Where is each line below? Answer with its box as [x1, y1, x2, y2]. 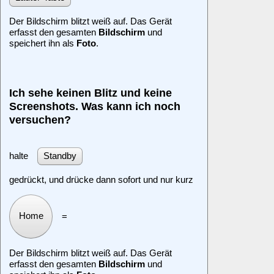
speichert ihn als [9, 37, 76, 48]
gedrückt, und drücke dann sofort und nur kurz [9, 174, 193, 185]
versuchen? [9, 113, 71, 126]
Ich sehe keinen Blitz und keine [9, 86, 172, 99]
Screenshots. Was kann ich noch [9, 99, 180, 113]
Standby [43, 150, 76, 161]
